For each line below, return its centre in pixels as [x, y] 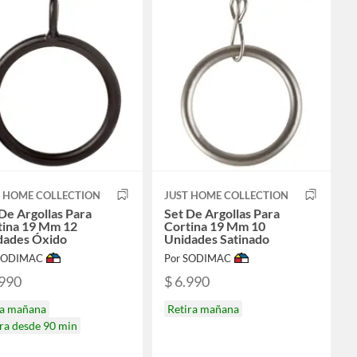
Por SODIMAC [197, 258]
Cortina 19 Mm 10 [214, 226]
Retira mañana [203, 309]
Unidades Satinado [216, 238]
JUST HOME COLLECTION [226, 195]
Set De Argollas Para [222, 213]
